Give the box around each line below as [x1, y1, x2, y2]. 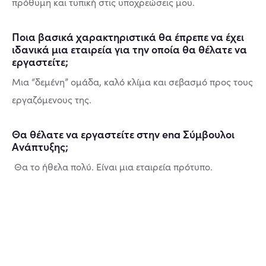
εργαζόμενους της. [12, 93, 94, 106]
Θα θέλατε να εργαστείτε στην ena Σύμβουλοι [12, 126, 235, 141]
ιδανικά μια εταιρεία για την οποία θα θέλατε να [12, 42, 247, 56]
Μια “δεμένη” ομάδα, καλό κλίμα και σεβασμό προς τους [12, 75, 253, 88]
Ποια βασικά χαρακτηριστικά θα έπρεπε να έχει [12, 29, 244, 44]
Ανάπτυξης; [12, 139, 68, 154]
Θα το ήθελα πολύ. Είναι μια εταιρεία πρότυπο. [12, 160, 213, 173]
